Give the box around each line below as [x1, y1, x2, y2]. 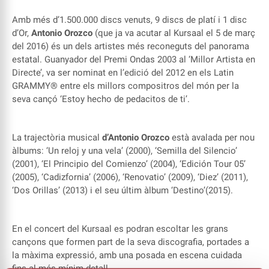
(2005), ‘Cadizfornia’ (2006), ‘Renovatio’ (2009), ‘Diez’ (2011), [12, 171, 248, 183]
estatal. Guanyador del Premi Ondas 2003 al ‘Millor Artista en [12, 53, 255, 65]
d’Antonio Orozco [102, 131, 169, 143]
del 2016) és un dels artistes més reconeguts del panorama [12, 40, 249, 52]
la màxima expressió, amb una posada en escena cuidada [12, 249, 242, 261]
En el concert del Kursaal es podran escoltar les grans [12, 223, 228, 234]
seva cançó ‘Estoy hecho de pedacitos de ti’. [12, 93, 190, 104]
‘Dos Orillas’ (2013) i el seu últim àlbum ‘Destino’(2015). [12, 184, 233, 196]
